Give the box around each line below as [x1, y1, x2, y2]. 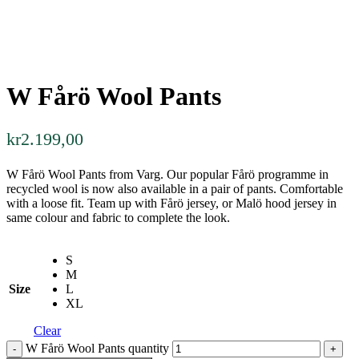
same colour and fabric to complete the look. [6, 211, 230, 225]
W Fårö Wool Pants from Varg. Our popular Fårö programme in [6, 167, 329, 182]
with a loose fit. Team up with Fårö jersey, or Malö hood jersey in [6, 196, 337, 211]
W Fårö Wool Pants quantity [26, 341, 169, 356]
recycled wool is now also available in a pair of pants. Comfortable [6, 182, 343, 196]
